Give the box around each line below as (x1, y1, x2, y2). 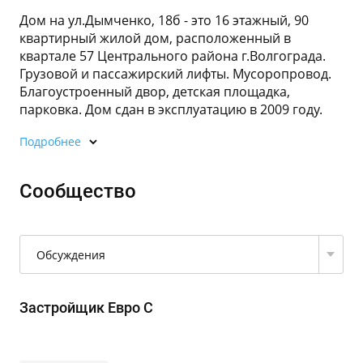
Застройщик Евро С (19, 299, 153, 316)
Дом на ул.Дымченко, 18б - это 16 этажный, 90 (19, 11, 309, 29)
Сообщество (19, 180, 136, 203)
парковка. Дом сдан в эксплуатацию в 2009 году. (19, 100, 322, 118)
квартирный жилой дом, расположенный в (19, 29, 291, 47)
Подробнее (19, 134, 81, 149)
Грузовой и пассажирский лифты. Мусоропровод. (19, 65, 331, 83)
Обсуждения (36, 247, 105, 263)
